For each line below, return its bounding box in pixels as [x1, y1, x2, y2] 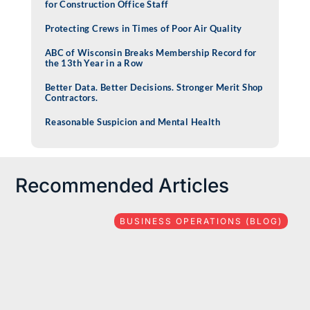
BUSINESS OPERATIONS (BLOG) [119, 215, 282, 226]
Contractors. [44, 91, 98, 103]
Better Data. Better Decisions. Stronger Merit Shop [44, 81, 263, 93]
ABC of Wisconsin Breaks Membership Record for [44, 46, 257, 58]
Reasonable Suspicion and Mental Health [44, 116, 220, 127]
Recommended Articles [15, 173, 230, 197]
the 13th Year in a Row [44, 57, 143, 69]
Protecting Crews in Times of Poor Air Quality [44, 22, 242, 34]
